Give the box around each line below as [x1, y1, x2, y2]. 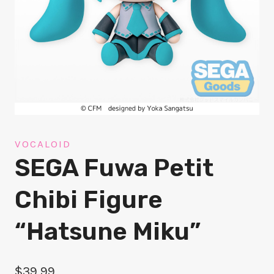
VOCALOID [15, 138, 71, 150]
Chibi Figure [15, 185, 163, 215]
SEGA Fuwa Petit [15, 154, 213, 183]
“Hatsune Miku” [15, 217, 201, 246]
